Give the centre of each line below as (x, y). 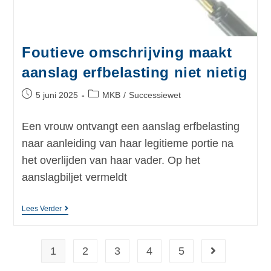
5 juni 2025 (57, 95)
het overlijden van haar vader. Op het (111, 161)
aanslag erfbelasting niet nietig (135, 73)
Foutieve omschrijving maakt (127, 53)
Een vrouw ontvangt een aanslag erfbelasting (130, 127)
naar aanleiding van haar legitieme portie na (127, 144)
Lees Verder (41, 209)
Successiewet (155, 95)
